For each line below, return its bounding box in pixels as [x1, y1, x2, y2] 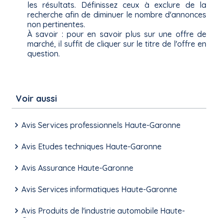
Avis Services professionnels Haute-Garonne [21, 120, 181, 130]
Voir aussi [16, 93, 57, 105]
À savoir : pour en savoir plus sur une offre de [27, 29, 206, 39]
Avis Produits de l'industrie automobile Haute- [21, 206, 185, 216]
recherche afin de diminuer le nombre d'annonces [27, 10, 206, 20]
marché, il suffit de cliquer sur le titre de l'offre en [27, 39, 206, 49]
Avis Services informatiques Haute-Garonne [21, 184, 177, 195]
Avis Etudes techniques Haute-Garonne [21, 142, 162, 152]
